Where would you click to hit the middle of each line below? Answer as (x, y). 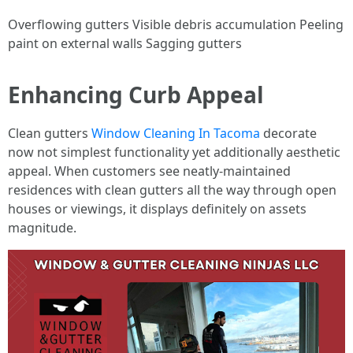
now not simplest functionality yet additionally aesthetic (174, 152)
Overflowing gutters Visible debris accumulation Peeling (176, 24)
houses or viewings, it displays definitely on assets (157, 208)
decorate (288, 133)
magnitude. (42, 227)
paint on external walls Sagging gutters (125, 43)
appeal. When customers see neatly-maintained (149, 171)
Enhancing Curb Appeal (136, 94)
